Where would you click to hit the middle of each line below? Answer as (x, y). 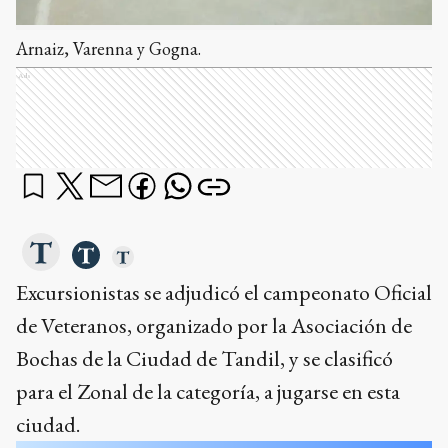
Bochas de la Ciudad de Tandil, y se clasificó (204, 358)
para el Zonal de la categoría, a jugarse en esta (208, 391)
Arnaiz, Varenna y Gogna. (108, 48)
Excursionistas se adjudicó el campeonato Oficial (224, 292)
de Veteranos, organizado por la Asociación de (214, 325)
